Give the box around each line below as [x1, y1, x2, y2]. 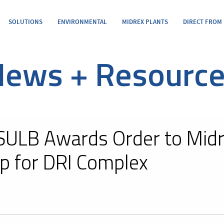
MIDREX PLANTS [122, 17, 168, 26]
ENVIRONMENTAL [57, 17, 107, 26]
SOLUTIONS [8, 17, 42, 26]
